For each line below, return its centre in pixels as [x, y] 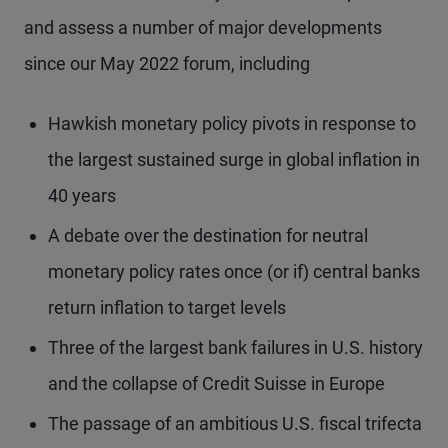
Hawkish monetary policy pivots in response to [232, 123]
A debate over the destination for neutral [208, 235]
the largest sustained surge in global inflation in [234, 159]
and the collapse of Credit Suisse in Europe [216, 383]
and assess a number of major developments [203, 27]
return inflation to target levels [167, 307]
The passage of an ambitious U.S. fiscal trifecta [235, 423]
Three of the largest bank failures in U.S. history [235, 347]
